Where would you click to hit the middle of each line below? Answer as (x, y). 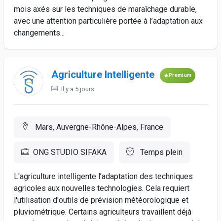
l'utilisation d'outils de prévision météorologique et (101, 200)
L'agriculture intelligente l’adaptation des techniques (103, 176)
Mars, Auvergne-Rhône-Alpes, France (98, 127)
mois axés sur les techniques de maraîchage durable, (105, 9)
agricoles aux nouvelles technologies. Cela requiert (102, 188)
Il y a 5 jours (77, 89)
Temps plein (160, 152)
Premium (180, 75)
